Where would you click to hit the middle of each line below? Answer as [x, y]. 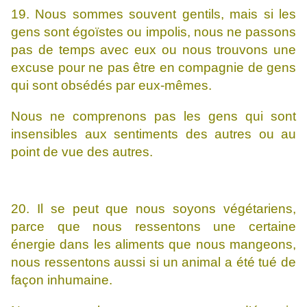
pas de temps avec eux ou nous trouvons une [153, 50]
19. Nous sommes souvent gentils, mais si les [153, 14]
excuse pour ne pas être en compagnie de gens [153, 68]
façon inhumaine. [62, 280]
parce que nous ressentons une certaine [153, 227]
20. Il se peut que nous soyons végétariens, [153, 209]
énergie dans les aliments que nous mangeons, [153, 245]
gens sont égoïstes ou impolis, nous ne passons [153, 32]
